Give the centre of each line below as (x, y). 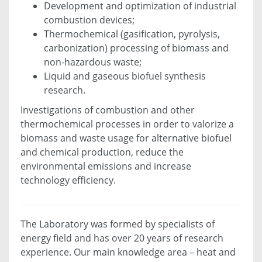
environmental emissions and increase (106, 166)
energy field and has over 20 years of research (122, 238)
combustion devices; (89, 20)
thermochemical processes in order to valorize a (127, 124)
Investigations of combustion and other (108, 110)
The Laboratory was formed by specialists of (118, 224)
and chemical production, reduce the (102, 152)
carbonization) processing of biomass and (136, 48)
